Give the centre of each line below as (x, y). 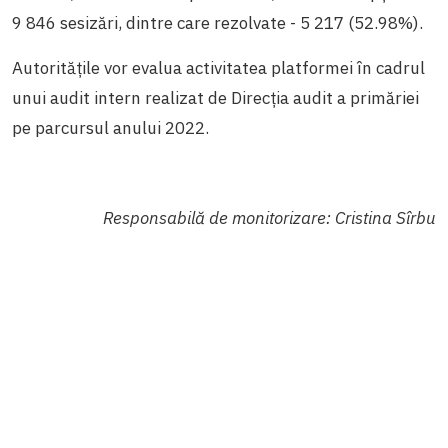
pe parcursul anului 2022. (112, 128)
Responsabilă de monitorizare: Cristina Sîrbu (269, 218)
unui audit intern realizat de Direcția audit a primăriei (215, 98)
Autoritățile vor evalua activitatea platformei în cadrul (218, 68)
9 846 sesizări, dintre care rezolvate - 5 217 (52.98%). (217, 23)
